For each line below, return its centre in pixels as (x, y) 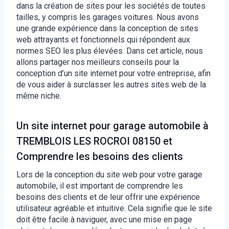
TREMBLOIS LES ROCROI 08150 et (94, 141)
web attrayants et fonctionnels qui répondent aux (103, 39)
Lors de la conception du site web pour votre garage (109, 174)
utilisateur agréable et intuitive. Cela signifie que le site (114, 208)
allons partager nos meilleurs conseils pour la (98, 62)
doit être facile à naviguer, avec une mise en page (104, 219)
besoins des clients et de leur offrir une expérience (108, 197)
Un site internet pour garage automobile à (112, 125)
